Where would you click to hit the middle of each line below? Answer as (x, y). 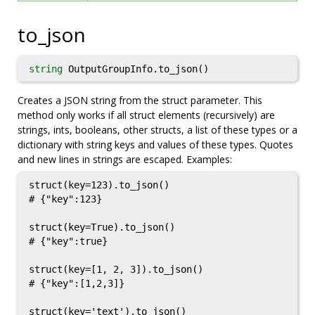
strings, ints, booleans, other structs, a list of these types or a (157, 130)
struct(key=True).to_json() (102, 227)
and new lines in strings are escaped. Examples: (125, 159)
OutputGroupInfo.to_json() (136, 69)
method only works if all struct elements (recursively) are (146, 115)
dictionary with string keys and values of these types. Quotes (155, 144)
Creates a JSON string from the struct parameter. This (140, 100)
